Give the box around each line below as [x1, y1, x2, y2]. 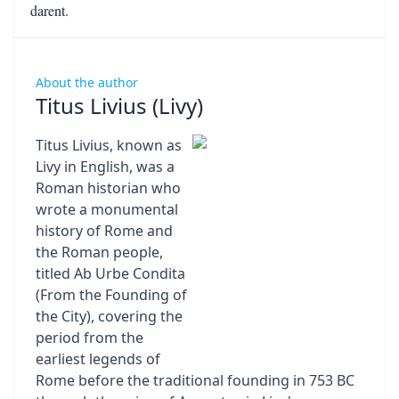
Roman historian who [36, 178, 181, 198]
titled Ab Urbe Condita [36, 264, 185, 283]
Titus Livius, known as [36, 135, 182, 155]
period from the [36, 328, 143, 347]
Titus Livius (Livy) [36, 91, 203, 120]
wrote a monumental [36, 199, 178, 219]
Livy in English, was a [36, 157, 175, 176]
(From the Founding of [36, 285, 187, 305]
